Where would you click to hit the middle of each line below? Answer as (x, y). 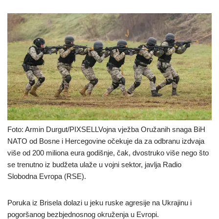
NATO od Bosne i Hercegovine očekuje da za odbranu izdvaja (106, 141)
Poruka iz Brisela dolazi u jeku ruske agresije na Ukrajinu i (99, 203)
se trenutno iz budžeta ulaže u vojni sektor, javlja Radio (94, 165)
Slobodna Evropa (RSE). (47, 176)
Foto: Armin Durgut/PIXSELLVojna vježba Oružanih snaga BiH (106, 130)
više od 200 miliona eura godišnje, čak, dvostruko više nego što (108, 153)
